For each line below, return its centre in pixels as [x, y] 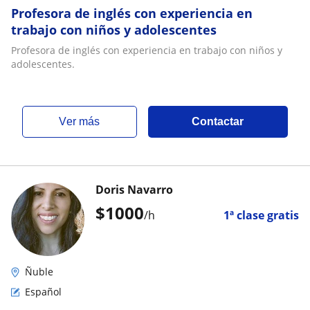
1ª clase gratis [261, 215]
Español [43, 292]
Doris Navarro [134, 190]
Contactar [218, 121]
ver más [83, 121]
